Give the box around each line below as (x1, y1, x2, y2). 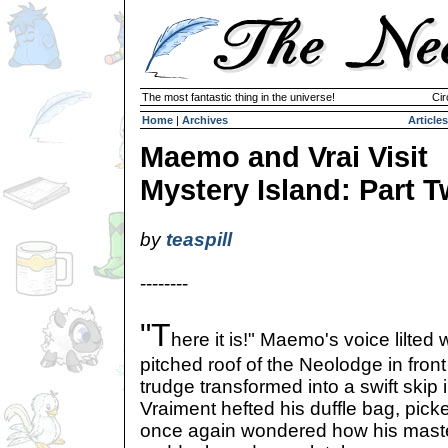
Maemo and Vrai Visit (140, 141, 428, 173)
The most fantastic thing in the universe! (142, 91, 335, 103)
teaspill (166, 229, 232, 250)
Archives (182, 114, 228, 126)
